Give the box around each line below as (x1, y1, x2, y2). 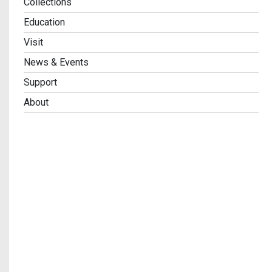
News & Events (24, 56, 89, 68)
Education (24, 16, 65, 28)
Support (24, 76, 57, 88)
